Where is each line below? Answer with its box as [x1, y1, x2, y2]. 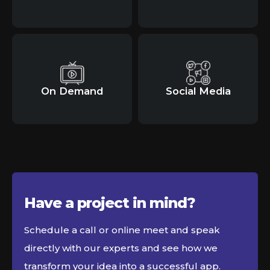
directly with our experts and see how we [24, 242, 218, 254]
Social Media [165, 85, 231, 98]
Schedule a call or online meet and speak [24, 224, 220, 236]
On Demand [41, 85, 103, 98]
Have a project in [24, 194, 149, 212]
